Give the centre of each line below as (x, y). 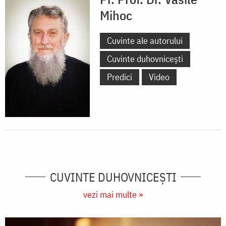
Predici (120, 77)
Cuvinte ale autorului (145, 40)
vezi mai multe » (113, 194)
